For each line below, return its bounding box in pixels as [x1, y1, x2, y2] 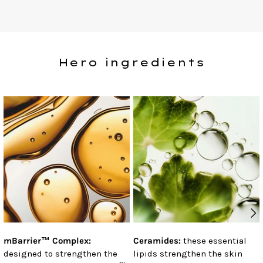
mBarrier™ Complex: [4, 235, 91, 246]
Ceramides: [133, 235, 183, 246]
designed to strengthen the [4, 248, 117, 259]
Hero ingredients [58, 55, 205, 69]
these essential [183, 235, 247, 246]
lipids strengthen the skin [133, 248, 242, 259]
